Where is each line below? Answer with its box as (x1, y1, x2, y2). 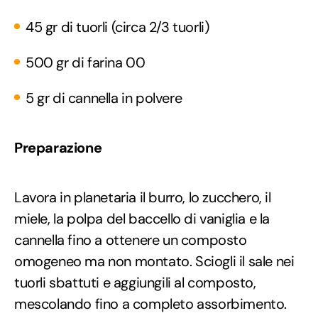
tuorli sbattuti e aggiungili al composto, (14, 273, 256, 292)
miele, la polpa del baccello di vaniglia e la (14, 209, 270, 228)
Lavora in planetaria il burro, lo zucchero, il (14, 187, 271, 207)
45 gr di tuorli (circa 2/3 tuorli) (26, 17, 209, 36)
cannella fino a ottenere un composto (14, 230, 247, 249)
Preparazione (14, 138, 102, 157)
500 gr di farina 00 (26, 53, 146, 72)
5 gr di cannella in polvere (26, 88, 182, 107)
